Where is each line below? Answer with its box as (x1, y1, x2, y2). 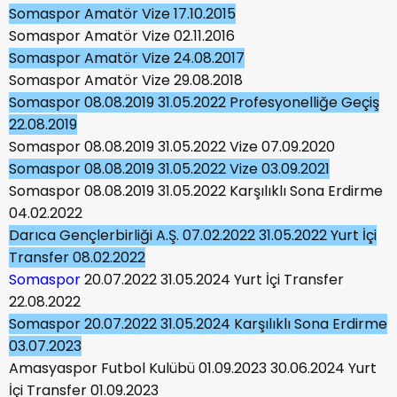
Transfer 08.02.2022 (9, 246, 145, 268)
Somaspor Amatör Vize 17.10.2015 (9, 3, 236, 24)
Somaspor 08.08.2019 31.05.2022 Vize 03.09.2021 (9, 158, 330, 179)
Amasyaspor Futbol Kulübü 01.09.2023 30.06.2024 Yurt (9, 357, 377, 378)
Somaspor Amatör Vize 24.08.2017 (9, 47, 245, 68)
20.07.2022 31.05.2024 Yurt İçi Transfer (81, 269, 344, 290)
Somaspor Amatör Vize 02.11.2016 (9, 25, 235, 46)
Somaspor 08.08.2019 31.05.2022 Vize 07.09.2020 (9, 136, 335, 157)
